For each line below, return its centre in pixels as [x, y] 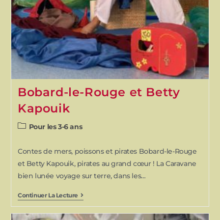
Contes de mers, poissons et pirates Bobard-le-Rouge [107, 151]
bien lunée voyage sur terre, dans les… [82, 176]
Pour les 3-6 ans [55, 126]
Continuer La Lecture [48, 195]
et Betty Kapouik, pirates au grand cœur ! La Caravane [107, 163]
